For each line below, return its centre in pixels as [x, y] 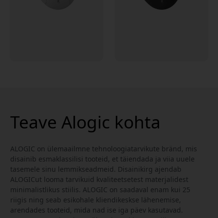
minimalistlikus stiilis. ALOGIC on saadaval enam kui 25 [100, 189]
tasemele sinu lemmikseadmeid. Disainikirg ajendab [96, 169]
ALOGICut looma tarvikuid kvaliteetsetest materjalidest [99, 179]
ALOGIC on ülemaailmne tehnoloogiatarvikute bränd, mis [104, 148]
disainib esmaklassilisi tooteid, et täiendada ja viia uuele [102, 159]
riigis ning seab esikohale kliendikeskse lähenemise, [96, 200]
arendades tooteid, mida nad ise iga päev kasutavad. [97, 210]
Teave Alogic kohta [85, 121]
